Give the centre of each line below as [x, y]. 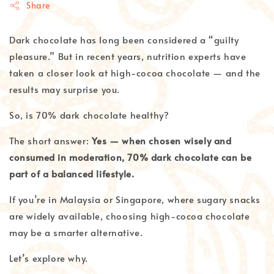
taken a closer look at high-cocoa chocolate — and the [135, 73]
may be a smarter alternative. [76, 232]
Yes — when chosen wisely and [161, 141]
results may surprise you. [65, 89]
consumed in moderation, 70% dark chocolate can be [131, 157]
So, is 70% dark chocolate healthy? [89, 115]
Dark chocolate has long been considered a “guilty [124, 40]
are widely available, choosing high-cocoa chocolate [130, 216]
